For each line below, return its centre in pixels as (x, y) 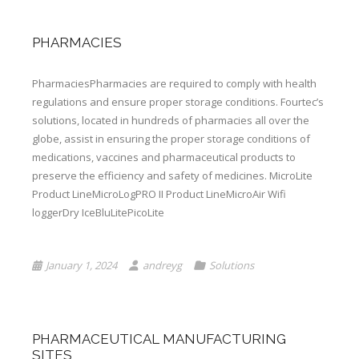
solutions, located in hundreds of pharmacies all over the (171, 120)
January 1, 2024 (81, 265)
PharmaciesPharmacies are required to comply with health (174, 83)
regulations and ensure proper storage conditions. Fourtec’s (178, 102)
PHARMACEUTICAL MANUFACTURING (159, 339)
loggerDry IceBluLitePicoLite (98, 212)
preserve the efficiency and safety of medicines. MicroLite (172, 175)
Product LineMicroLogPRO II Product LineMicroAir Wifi (159, 194)
